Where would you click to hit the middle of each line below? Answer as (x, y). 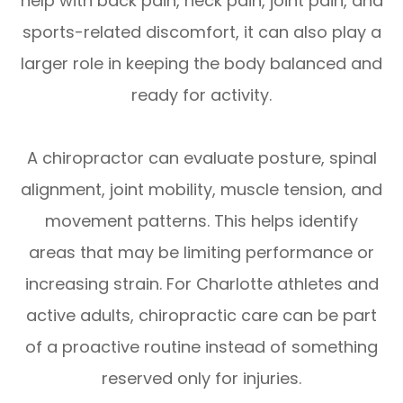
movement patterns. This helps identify (201, 220)
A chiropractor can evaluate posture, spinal (201, 157)
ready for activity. (201, 94)
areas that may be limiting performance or (201, 252)
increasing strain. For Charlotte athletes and (201, 283)
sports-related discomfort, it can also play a (201, 31)
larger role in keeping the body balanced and (201, 63)
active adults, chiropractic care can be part (201, 315)
